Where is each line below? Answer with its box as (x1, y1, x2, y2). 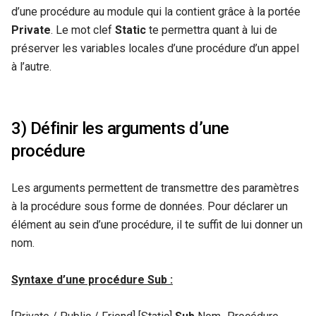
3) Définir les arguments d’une (11, 118, 229, 138)
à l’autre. (11, 59, 51, 73)
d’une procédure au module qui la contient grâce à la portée (11, 4, 300, 18)
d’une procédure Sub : (56, 272, 173, 286)
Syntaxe (11, 272, 56, 286)
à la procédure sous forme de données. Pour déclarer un (11, 199, 288, 213)
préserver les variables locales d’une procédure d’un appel (11, 41, 299, 55)
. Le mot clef (51, 23, 115, 37)
